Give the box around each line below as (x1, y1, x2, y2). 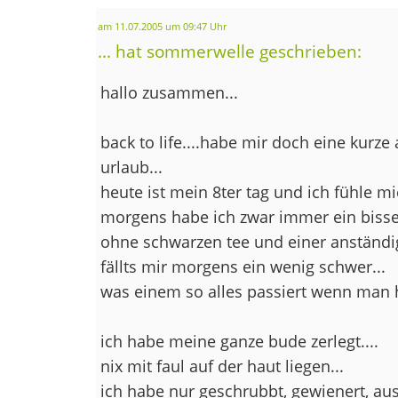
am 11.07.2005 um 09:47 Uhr (97, 20, 227, 33)
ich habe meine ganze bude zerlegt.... (99, 330, 378, 352)
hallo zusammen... (99, 81, 238, 103)
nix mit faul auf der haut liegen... (99, 354, 344, 377)
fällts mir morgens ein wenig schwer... (99, 255, 386, 277)
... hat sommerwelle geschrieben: (97, 39, 362, 62)
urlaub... (99, 155, 163, 178)
